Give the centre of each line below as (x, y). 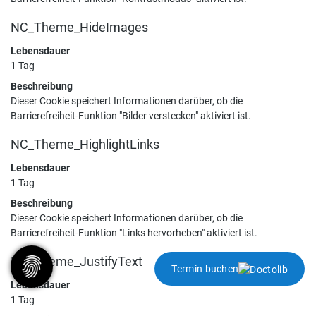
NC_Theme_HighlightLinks (85, 145)
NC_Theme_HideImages (79, 28)
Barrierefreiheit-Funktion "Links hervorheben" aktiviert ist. (134, 233)
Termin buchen (205, 268)
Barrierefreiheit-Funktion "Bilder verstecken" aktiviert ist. (131, 116)
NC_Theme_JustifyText (77, 262)
